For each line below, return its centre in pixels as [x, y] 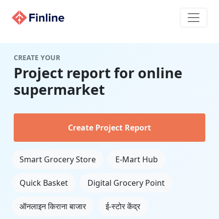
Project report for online [98, 73]
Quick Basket [44, 183]
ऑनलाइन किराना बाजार [53, 206]
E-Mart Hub [137, 159]
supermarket [59, 89]
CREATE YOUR [37, 57]
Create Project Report [109, 128]
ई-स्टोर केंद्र [123, 206]
